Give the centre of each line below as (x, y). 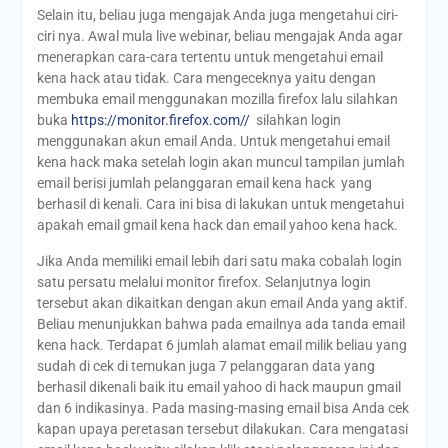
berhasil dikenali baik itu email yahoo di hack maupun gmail (218, 387)
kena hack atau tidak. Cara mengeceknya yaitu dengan (206, 78)
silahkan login (295, 120)
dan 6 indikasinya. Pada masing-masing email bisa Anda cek (222, 408)
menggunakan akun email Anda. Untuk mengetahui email (213, 141)
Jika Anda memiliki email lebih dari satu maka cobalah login (219, 261)
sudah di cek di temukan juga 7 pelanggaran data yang (205, 366)
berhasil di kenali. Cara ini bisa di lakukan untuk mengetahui (220, 204)
